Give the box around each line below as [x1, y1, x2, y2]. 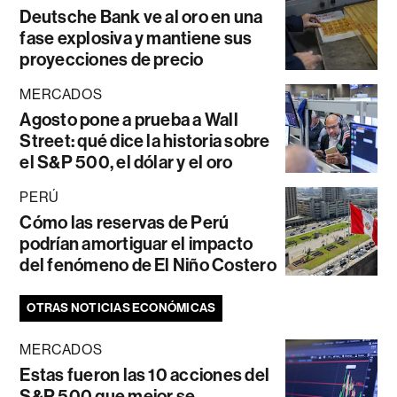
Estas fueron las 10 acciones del [19, 363, 270, 385]
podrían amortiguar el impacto [19, 232, 253, 254]
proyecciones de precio [19, 48, 204, 70]
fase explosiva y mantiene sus [19, 27, 253, 49]
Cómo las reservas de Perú [19, 211, 230, 233]
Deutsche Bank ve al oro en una [19, 5, 263, 27]
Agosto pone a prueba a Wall [19, 108, 238, 130]
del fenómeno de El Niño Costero [19, 253, 276, 276]
